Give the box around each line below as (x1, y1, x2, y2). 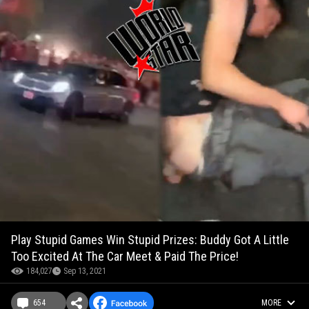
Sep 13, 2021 (63, 266, 106, 276)
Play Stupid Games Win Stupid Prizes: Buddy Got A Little (11, 232, 289, 247)
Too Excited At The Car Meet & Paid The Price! (11, 248, 239, 263)
